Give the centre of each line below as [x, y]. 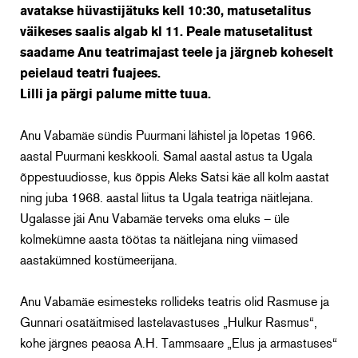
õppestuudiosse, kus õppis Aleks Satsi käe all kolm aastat [175, 178]
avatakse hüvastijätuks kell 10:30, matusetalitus [165, 12]
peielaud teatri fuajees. [90, 74]
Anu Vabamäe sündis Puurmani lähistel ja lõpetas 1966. [168, 136]
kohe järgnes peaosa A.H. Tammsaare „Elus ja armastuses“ [179, 344]
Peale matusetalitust [249, 32]
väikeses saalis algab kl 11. [103, 32]
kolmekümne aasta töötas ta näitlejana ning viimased [159, 240]
